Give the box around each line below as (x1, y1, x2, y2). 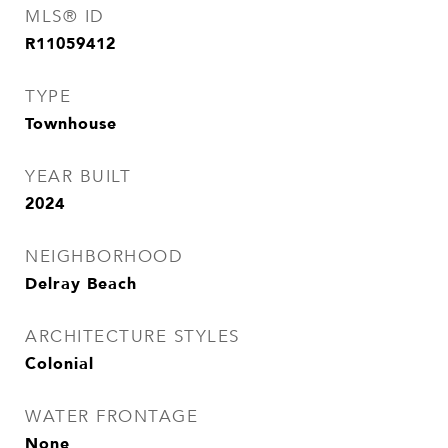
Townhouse (25, 110, 117, 136)
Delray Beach (25, 270, 137, 296)
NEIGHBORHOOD (25, 246, 183, 267)
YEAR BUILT (25, 166, 131, 187)
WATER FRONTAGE (25, 406, 198, 427)
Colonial (25, 350, 94, 376)
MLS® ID (25, 6, 105, 27)
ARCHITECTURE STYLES (25, 326, 240, 347)
